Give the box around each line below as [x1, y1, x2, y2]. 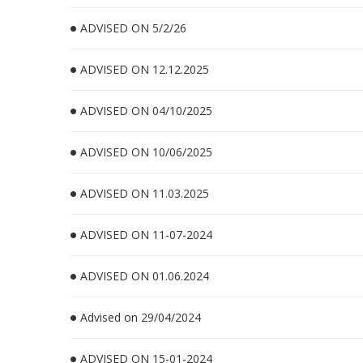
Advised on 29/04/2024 [80, 310, 201, 325]
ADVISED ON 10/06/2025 [80, 144, 212, 160]
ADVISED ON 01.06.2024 [80, 268, 209, 284]
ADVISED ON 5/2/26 [80, 20, 186, 36]
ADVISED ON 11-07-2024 [80, 227, 212, 242]
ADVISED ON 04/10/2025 [80, 103, 212, 118]
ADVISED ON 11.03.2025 [80, 186, 209, 201]
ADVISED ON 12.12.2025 [80, 62, 209, 77]
